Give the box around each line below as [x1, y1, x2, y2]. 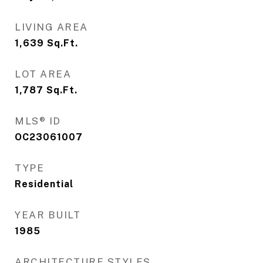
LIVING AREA [15, 21, 88, 33]
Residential [15, 178, 73, 190]
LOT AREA [15, 68, 71, 80]
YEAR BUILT [15, 209, 80, 221]
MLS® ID [15, 115, 61, 127]
